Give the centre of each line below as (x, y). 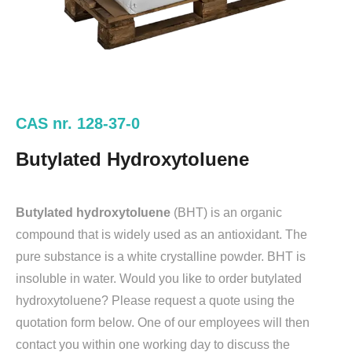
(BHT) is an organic (226, 212)
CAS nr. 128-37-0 (78, 123)
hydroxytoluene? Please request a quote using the (155, 300)
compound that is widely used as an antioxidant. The (161, 234)
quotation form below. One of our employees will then (163, 322)
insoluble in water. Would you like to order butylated (159, 278)
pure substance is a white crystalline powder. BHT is (161, 256)
